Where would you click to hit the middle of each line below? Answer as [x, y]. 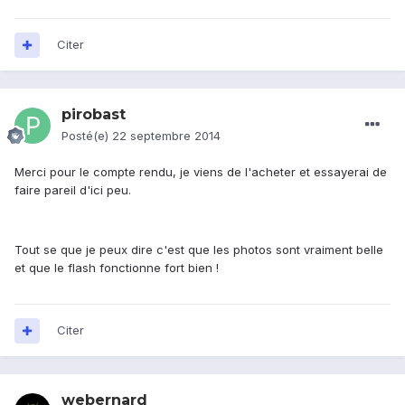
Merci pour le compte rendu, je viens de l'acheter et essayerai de [201, 172]
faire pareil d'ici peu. [73, 190]
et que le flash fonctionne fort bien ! [117, 268]
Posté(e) [87, 136]
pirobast [94, 115]
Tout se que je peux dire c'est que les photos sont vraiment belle [199, 250]
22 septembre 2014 [166, 136]
